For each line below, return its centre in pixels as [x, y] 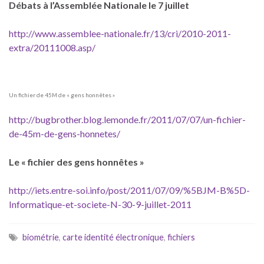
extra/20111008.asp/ [52, 48]
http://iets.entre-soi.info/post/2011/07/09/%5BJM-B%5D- [129, 190]
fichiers [181, 237]
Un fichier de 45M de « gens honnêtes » [62, 95]
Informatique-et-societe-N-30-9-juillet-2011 [100, 204]
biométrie [41, 237]
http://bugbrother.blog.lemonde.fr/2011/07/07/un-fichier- [127, 120]
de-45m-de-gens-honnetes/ [65, 134]
